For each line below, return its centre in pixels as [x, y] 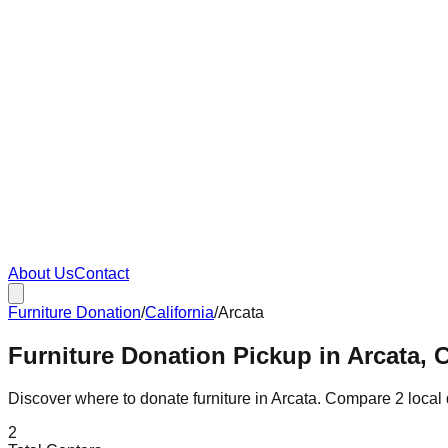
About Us [41, 273]
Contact [101, 273]
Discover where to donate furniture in [139, 398]
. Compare [356, 398]
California [179, 312]
